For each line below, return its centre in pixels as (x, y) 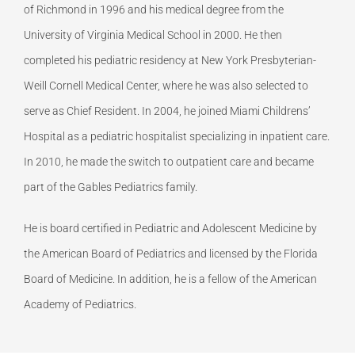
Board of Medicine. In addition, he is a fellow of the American (170, 279)
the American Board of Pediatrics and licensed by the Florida (171, 253)
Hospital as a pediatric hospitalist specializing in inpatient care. (177, 136)
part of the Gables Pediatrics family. (111, 187)
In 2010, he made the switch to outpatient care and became (169, 161)
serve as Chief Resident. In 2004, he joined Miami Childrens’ (167, 111)
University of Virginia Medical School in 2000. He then (153, 34)
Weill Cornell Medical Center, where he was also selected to (166, 85)
